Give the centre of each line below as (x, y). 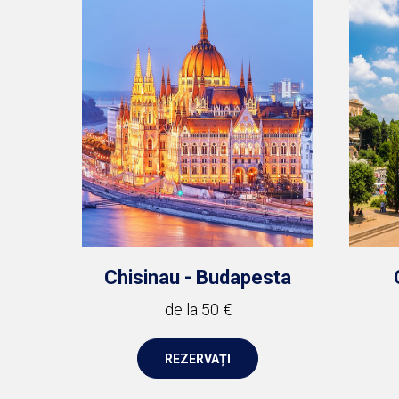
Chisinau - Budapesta (198, 277)
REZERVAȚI (198, 358)
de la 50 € (198, 309)
